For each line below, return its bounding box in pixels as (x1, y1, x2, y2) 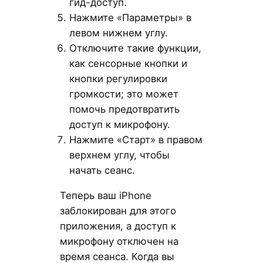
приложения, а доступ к (59, 220, 176, 232)
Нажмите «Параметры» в (69, 11, 191, 23)
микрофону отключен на (59, 235, 178, 247)
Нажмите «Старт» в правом (69, 133, 203, 146)
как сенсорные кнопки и (69, 57, 187, 69)
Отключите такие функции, (69, 42, 201, 54)
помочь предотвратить (69, 103, 180, 115)
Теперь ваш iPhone (59, 189, 151, 201)
